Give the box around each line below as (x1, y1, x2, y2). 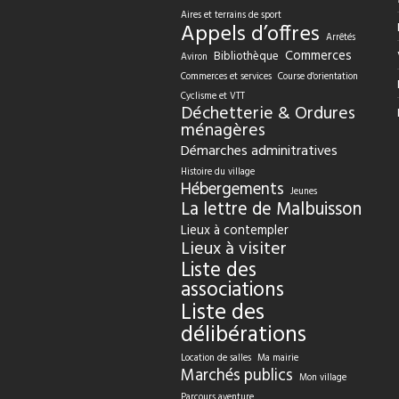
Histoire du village (180, 165, 255, 180)
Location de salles (180, 351, 251, 366)
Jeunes (289, 184, 317, 199)
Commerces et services (180, 69, 272, 85)
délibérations (180, 318, 306, 354)
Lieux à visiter (180, 235, 287, 264)
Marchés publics (180, 363, 293, 389)
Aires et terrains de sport (180, 8, 281, 23)
